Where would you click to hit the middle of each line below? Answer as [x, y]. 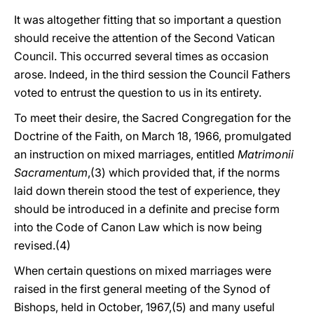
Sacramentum [51, 172]
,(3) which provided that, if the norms [184, 172]
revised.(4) [42, 245]
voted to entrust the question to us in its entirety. [138, 93]
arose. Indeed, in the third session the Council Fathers [152, 74]
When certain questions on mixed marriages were [143, 271]
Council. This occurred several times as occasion [141, 56]
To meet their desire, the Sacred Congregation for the [152, 118]
